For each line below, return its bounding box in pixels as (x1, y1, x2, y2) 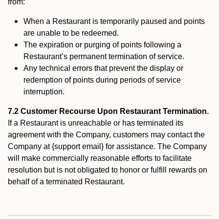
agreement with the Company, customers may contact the (8, 131, 205, 139)
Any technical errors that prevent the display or (23, 64, 183, 72)
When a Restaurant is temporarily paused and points (23, 17, 205, 25)
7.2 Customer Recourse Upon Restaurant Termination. (8, 107, 209, 115)
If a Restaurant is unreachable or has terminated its (8, 119, 183, 127)
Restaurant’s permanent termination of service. (23, 52, 184, 61)
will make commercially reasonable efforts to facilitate (8, 154, 192, 162)
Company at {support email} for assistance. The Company (8, 142, 207, 151)
